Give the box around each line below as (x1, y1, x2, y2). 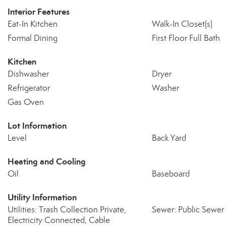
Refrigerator (8, 83, 50, 93)
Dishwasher (8, 69, 49, 79)
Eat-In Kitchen (8, 19, 58, 29)
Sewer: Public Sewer (151, 204, 224, 215)
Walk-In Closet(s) (151, 19, 212, 29)
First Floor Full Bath (151, 33, 220, 43)
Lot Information (8, 120, 67, 131)
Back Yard (151, 133, 186, 143)
